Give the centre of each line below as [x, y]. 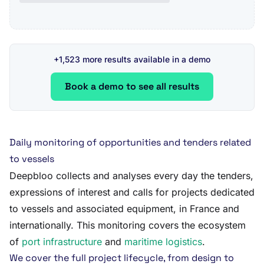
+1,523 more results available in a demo [132, 59]
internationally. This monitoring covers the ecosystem [128, 225]
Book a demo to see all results [132, 86]
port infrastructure [62, 242]
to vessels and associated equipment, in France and [124, 209]
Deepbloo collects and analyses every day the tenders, [131, 176]
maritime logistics [163, 242]
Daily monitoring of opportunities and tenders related [130, 142]
